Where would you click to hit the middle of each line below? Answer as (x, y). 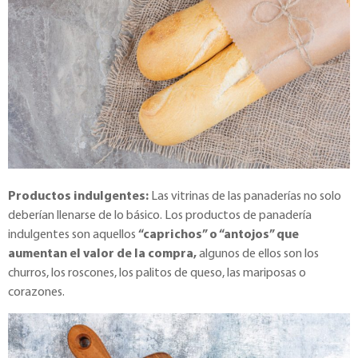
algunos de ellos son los (258, 254)
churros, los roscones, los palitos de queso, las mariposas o (157, 273)
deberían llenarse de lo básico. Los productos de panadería (160, 215)
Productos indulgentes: (78, 196)
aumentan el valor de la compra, (102, 254)
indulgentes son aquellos (73, 235)
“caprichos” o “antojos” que (219, 235)
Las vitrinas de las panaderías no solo (245, 196)
